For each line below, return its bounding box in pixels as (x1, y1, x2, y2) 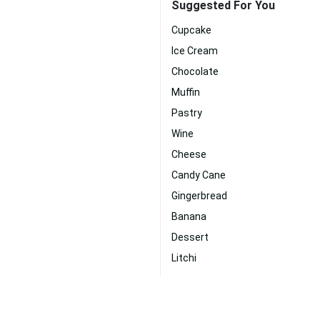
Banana (171, 211, 206, 222)
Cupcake (171, 24, 211, 36)
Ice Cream (171, 45, 218, 56)
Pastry (171, 107, 202, 119)
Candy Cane (171, 169, 226, 181)
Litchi (171, 252, 196, 264)
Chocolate (171, 66, 219, 77)
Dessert (171, 231, 209, 243)
